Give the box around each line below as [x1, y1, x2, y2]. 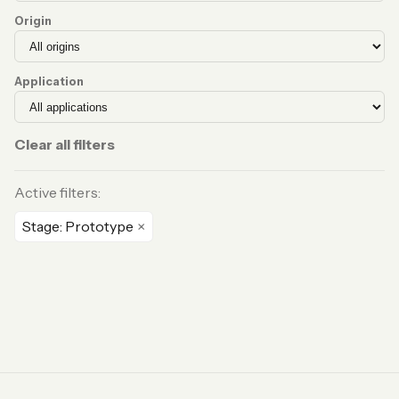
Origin [14, 14, 52, 28]
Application [14, 75, 84, 88]
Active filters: [14, 183, 101, 201]
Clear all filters [14, 135, 115, 153]
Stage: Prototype [22, 217, 134, 235]
